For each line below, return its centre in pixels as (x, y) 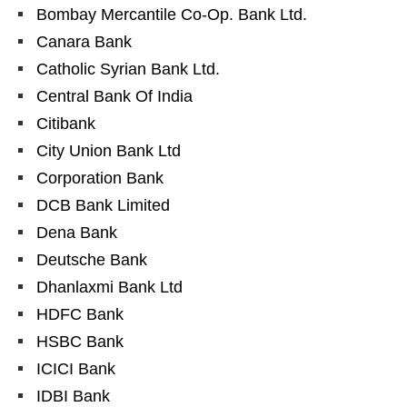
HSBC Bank (80, 342)
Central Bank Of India (114, 97)
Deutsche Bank (92, 260)
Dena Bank (77, 233)
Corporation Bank (100, 179)
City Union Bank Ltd (109, 151)
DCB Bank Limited (103, 206)
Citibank (66, 124)
